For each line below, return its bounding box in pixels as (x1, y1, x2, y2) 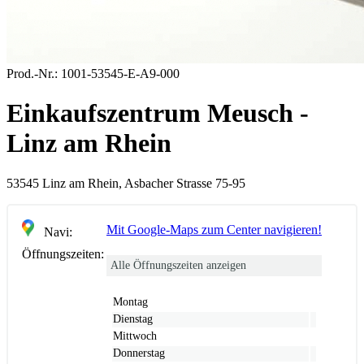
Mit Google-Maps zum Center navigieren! (106, 222, 322, 236)
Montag (113, 295, 148, 308)
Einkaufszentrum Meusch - (6, 98, 309, 128)
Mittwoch (113, 329, 157, 342)
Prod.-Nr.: (6, 67, 58, 80)
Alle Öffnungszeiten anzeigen (110, 258, 246, 271)
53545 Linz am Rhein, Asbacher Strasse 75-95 (6, 175, 245, 190)
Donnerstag (113, 346, 165, 359)
